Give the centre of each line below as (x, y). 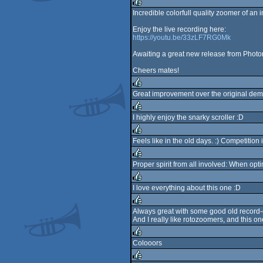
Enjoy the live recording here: (179, 29)
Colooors (147, 243)
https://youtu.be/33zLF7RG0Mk (182, 38)
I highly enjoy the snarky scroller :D (188, 117)
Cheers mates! (156, 70)
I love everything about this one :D (187, 188)
